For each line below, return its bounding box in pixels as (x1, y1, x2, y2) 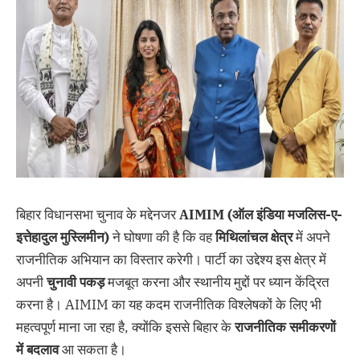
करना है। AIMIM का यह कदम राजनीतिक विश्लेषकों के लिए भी (16, 295, 321, 313)
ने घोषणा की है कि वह (109, 227, 215, 246)
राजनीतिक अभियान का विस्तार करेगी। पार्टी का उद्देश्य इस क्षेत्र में (16, 250, 326, 268)
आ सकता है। (59, 340, 126, 358)
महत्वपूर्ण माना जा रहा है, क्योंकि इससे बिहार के (16, 317, 235, 336)
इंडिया (256, 205, 288, 223)
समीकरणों (289, 317, 336, 336)
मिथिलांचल (215, 227, 271, 246)
